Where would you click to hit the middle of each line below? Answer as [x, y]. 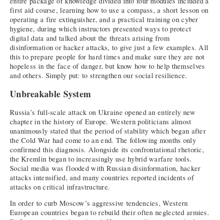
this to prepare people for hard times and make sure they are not [107, 57]
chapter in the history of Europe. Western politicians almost [101, 121]
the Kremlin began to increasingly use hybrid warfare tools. [101, 159]
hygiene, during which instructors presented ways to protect [101, 29]
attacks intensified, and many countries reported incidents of [102, 177]
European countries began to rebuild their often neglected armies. [110, 213]
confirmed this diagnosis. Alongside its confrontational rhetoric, [107, 149]
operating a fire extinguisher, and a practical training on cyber [104, 20]
